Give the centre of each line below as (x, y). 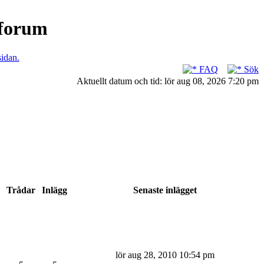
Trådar (21, 190)
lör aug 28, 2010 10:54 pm (165, 255)
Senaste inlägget (165, 190)
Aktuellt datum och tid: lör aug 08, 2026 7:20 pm (168, 81)
